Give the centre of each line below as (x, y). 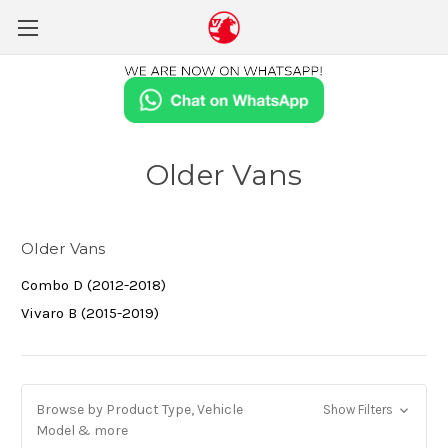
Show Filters (359, 410)
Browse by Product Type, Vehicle (139, 410)
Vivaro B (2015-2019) (90, 313)
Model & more (82, 431)
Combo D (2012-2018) (93, 285)
